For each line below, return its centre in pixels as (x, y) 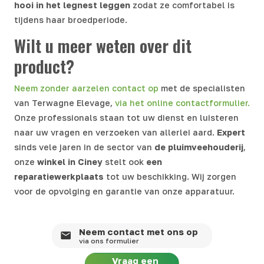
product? (44, 66)
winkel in (56, 161)
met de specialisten (202, 88)
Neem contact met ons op (139, 231)
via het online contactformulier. (182, 103)
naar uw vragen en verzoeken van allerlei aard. (115, 132)
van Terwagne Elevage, (65, 103)
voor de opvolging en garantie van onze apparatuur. (124, 191)
